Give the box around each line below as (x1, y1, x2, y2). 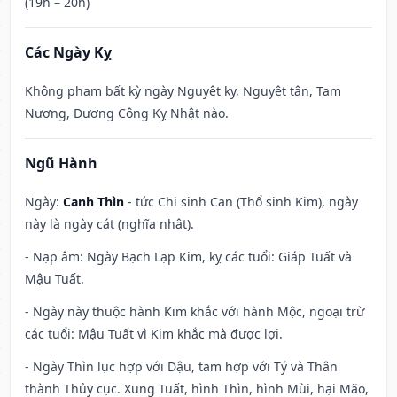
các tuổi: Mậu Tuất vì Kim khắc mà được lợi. (25, 325, 283, 343)
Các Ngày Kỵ (25, 43, 112, 63)
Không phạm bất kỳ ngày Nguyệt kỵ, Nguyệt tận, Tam (25, 82, 341, 100)
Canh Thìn (63, 193, 124, 211)
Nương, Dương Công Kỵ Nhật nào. (25, 105, 229, 122)
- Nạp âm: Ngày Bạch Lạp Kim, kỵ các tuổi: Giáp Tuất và (25, 248, 352, 266)
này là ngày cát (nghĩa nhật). (25, 215, 194, 233)
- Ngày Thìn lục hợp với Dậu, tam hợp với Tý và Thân (25, 358, 338, 376)
